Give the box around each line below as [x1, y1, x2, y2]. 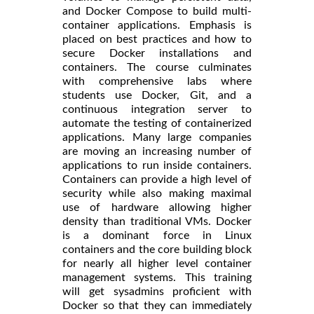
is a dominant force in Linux [62, 229, 252, 241]
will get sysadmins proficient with [62, 285, 252, 297]
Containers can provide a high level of [62, 173, 252, 185]
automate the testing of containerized [62, 117, 252, 129]
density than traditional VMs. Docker [62, 215, 252, 227]
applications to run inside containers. [62, 159, 252, 171]
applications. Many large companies [62, 131, 252, 143]
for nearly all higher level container [62, 257, 252, 269]
